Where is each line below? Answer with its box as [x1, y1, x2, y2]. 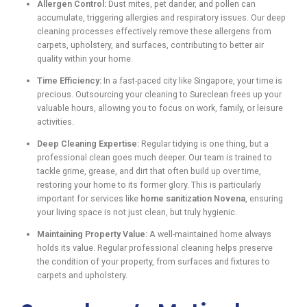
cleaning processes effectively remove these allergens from [37, 25, 271, 36]
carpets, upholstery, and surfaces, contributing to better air [37, 39, 264, 50]
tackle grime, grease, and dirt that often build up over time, [37, 165, 261, 176]
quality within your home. [37, 53, 133, 64]
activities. [37, 116, 74, 127]
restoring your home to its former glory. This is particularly [37, 179, 261, 190]
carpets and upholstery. [37, 269, 127, 280]
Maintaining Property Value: [37, 228, 147, 239]
